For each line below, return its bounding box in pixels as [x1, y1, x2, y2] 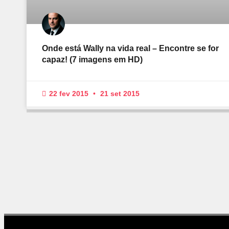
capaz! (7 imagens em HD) [42, 55, 143, 64]
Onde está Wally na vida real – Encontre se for [42, 44, 219, 53]
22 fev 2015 [47, 89, 90, 98]
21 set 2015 [98, 89, 140, 98]
